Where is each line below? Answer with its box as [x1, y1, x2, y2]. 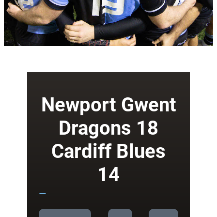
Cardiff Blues [51, 140, 166, 163]
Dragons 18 [59, 117, 158, 140]
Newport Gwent [41, 93, 176, 117]
